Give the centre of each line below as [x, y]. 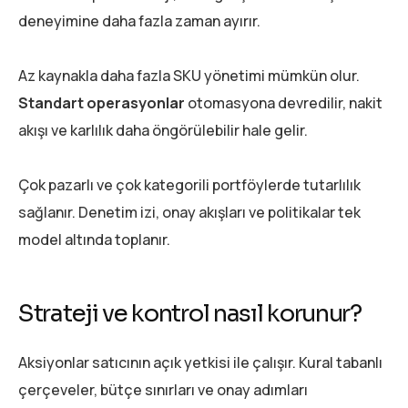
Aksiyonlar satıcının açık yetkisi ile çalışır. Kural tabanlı [200, 363]
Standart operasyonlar [102, 102]
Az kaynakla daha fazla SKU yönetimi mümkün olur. [189, 75]
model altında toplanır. [94, 239]
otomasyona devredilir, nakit [284, 102]
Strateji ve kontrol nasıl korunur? [190, 313]
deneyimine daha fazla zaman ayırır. [139, 20]
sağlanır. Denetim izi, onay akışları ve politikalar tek [189, 212]
